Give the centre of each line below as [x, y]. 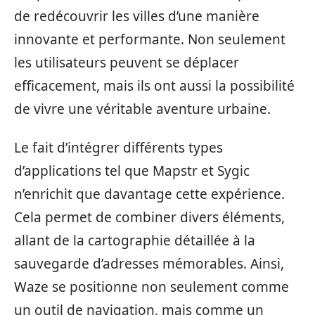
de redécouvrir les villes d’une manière [137, 16]
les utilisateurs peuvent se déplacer [127, 62]
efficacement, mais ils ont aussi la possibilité [154, 85]
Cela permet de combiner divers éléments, [149, 217]
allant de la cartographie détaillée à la [135, 240]
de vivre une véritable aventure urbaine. [142, 109]
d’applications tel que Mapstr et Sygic [132, 171]
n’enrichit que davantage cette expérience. [149, 194]
